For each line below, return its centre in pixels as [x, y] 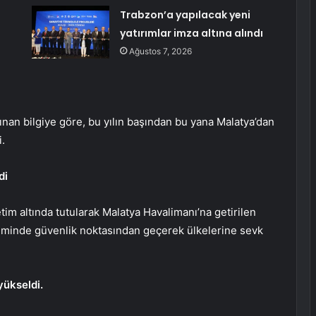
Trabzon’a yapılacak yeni [185, 15]
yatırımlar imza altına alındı [191, 34]
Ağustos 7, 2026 [160, 51]
